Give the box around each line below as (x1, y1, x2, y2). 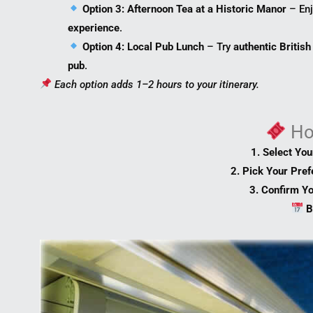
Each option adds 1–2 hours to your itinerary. (54, 78, 260, 91)
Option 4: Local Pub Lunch (82, 40, 205, 53)
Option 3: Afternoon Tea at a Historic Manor (82, 2, 287, 15)
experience (68, 21, 119, 34)
